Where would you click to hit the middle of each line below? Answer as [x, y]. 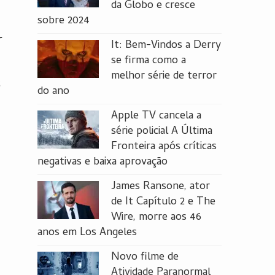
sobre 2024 [64, 21]
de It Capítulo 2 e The [163, 202]
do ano [53, 92]
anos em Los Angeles [87, 233]
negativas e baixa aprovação [103, 162]
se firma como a [149, 61]
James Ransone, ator [161, 187]
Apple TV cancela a [156, 116]
